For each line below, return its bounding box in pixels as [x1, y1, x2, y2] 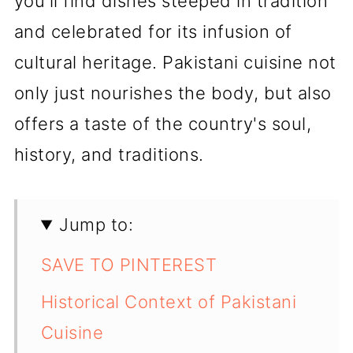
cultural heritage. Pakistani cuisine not [13, 52, 336, 72]
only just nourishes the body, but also [13, 83, 332, 103]
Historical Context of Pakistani [40, 292, 297, 312]
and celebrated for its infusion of [13, 21, 292, 42]
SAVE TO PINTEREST [40, 255, 217, 275]
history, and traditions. [13, 144, 204, 165]
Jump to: [59, 214, 134, 235]
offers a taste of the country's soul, [13, 113, 312, 134]
